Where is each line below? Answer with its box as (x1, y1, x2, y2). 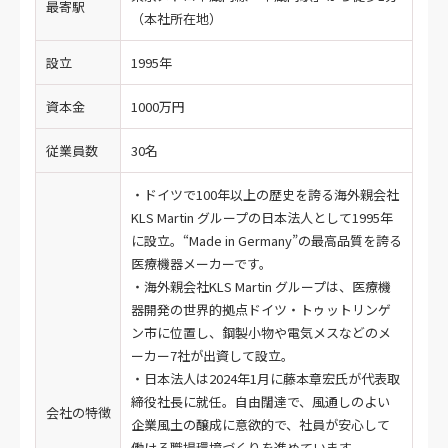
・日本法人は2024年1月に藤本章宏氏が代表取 (131, 369, 400, 388)
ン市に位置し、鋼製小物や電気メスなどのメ (131, 323, 391, 342)
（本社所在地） (131, 9, 222, 28)
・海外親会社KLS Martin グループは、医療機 (131, 277, 391, 296)
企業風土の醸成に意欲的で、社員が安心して (131, 415, 390, 434)
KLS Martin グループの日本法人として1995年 (131, 208, 393, 227)
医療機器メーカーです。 (131, 254, 272, 273)
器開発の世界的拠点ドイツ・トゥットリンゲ (131, 300, 391, 319)
